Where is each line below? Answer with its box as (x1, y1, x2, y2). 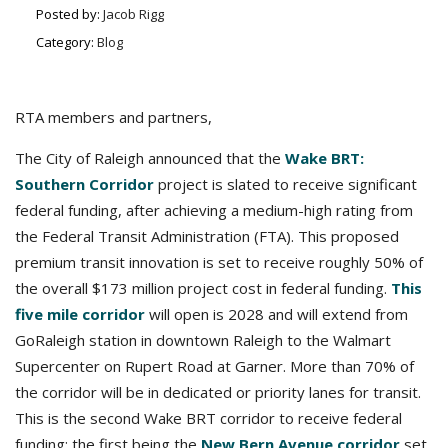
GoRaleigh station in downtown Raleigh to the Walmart (15, 330, 391, 350)
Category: (36, 33, 97, 51)
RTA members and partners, (15, 107, 212, 127)
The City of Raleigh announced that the (15, 148, 285, 168)
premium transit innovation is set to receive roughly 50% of (15, 252, 423, 272)
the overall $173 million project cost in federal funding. (15, 278, 391, 298)
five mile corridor (15, 304, 145, 324)
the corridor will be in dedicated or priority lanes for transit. (15, 382, 421, 402)
